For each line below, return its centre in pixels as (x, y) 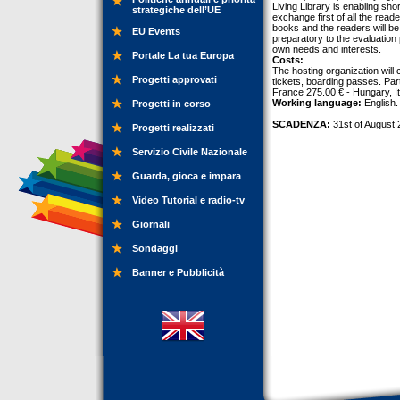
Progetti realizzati (173, 128)
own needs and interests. (327, 49)
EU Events (156, 31)
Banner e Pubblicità (178, 272)
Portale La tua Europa (183, 55)
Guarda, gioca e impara (187, 176)
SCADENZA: (301, 124)
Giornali (151, 224)
